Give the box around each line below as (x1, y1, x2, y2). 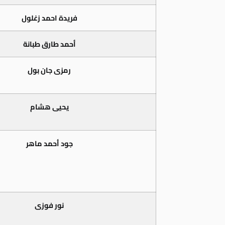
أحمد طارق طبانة (23, 37, 76, 51)
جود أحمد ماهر (26, 137, 73, 151)
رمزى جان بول (28, 63, 71, 77)
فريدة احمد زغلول (21, 11, 77, 25)
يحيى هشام (30, 100, 69, 114)
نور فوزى (35, 198, 64, 212)
